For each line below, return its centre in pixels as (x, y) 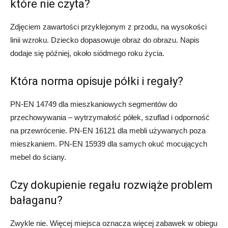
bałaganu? (36, 200)
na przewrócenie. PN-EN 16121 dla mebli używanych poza (108, 131)
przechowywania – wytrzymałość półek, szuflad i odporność (110, 117)
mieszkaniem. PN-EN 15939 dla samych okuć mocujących (109, 144)
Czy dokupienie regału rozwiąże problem (111, 185)
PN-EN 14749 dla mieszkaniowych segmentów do (94, 104)
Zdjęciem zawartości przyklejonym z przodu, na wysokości (108, 27)
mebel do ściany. (38, 157)
